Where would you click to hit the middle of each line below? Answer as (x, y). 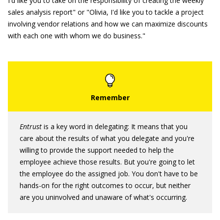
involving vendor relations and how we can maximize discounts (108, 24)
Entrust (31, 126)
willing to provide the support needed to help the (97, 150)
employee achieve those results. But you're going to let (107, 162)
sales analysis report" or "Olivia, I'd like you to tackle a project (106, 12)
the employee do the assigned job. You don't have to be (109, 174)
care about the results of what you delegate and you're (107, 138)
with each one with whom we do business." (77, 36)
